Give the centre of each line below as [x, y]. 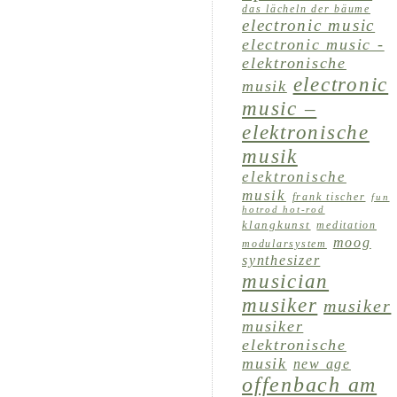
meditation [346, 226]
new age [322, 364]
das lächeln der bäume [306, 9]
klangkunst [276, 225]
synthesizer [281, 260]
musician [286, 281]
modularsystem [284, 244]
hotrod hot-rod [284, 210]
